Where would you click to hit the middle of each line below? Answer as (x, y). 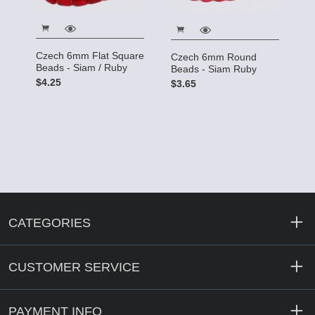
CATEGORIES (50, 223)
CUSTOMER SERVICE (74, 268)
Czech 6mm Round (214, 57)
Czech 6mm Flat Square (90, 56)
